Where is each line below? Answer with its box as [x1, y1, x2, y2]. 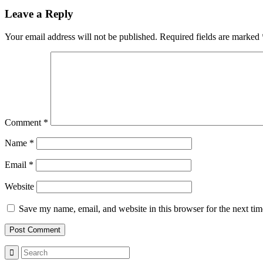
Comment [5, 117, 43, 128]
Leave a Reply [5, 8, 73, 21]
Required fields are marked [160, 32, 262, 42]
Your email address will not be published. [5, 32, 157, 42]
